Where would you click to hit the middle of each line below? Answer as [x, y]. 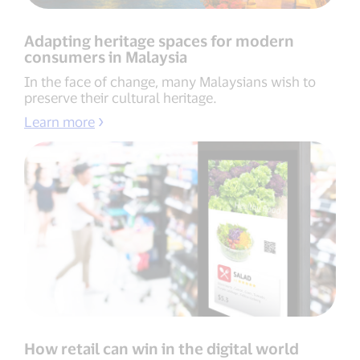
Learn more [59, 122]
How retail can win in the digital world [162, 349]
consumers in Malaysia [106, 57]
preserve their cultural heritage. [121, 98]
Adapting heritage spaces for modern [159, 41]
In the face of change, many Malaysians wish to [170, 82]
